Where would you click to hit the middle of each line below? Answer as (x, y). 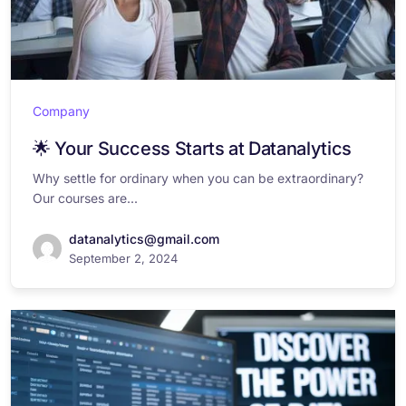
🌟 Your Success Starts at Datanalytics (192, 149)
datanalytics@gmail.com (144, 239)
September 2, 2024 (123, 258)
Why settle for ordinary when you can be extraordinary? (198, 178)
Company (61, 111)
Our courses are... (85, 198)
